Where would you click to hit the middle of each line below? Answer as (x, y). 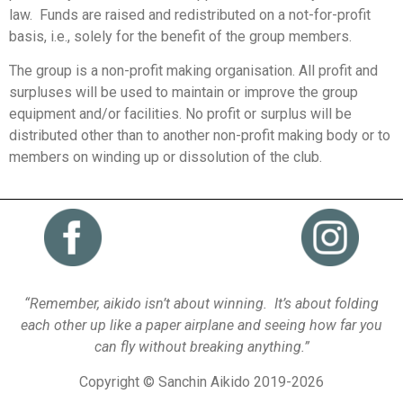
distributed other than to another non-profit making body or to (200, 135)
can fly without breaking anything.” (201, 347)
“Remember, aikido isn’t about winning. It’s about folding (201, 304)
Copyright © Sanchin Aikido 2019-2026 (201, 381)
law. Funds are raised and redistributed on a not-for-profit (190, 14)
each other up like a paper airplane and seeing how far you (201, 326)
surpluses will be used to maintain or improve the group (184, 92)
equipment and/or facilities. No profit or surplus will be (180, 113)
